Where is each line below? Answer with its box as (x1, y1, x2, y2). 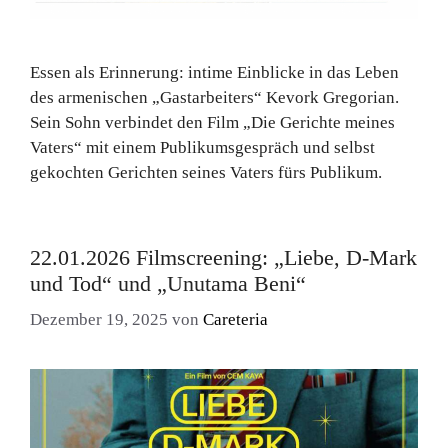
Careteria (203, 310, 268, 330)
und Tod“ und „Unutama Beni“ (30, 270, 306, 296)
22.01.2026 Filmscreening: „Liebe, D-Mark (30, 244, 417, 270)
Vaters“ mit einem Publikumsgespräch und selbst (30, 137, 375, 157)
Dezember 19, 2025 (30, 310, 168, 330)
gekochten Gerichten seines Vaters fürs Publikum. (30, 162, 382, 182)
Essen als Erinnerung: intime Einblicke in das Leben (30, 62, 399, 82)
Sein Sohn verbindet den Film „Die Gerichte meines (30, 112, 395, 132)
